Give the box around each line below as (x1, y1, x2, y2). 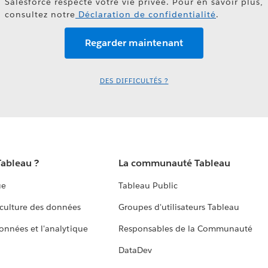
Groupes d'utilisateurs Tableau (118, 202, 240, 213)
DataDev (118, 245, 152, 256)
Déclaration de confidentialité (75, 8, 216, 20)
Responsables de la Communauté (118, 223, 253, 234)
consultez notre (5, 8, 75, 20)
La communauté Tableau (118, 157, 231, 170)
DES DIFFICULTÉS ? (99, 77, 169, 86)
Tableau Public (118, 180, 178, 191)
